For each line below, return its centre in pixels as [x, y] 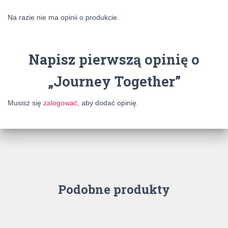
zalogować [60, 103]
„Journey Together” [114, 81]
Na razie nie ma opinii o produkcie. [63, 17]
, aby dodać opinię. [108, 103]
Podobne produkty [114, 189]
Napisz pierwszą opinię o [114, 59]
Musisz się [25, 103]
